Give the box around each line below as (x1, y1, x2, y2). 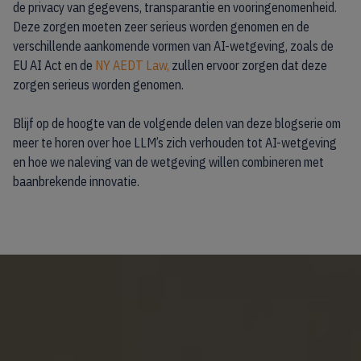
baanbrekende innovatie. (13, 173, 139, 189)
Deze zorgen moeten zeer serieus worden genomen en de (13, 19, 309, 35)
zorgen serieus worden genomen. (13, 77, 184, 93)
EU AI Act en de (13, 57, 95, 73)
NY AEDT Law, (95, 57, 169, 73)
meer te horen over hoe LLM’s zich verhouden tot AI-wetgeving (13, 135, 337, 151)
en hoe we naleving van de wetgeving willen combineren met (13, 154, 324, 170)
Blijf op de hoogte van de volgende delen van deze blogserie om (13, 115, 341, 131)
